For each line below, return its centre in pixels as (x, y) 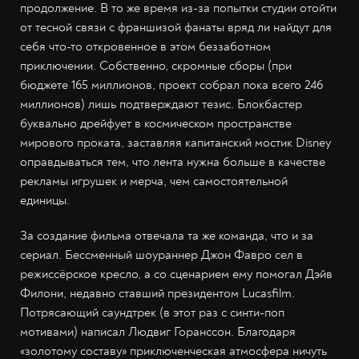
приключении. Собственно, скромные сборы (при (156, 65)
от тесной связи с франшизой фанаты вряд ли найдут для (176, 27)
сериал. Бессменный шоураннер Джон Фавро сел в (161, 254)
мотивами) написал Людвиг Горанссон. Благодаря (158, 331)
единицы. (45, 200)
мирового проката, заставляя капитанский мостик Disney (175, 142)
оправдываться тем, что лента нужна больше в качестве (173, 161)
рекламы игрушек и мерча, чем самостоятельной (154, 181)
